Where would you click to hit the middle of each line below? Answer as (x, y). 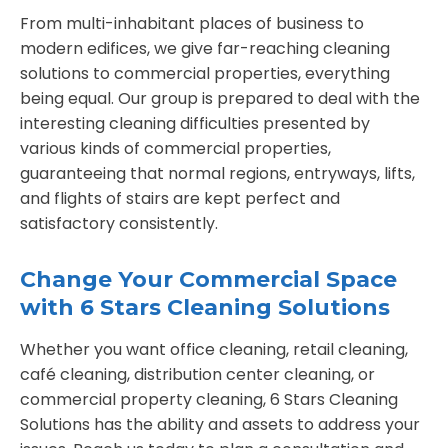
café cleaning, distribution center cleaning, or (197, 374)
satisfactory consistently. (119, 223)
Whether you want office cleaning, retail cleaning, (214, 349)
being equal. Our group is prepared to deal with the (220, 98)
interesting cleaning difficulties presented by (195, 123)
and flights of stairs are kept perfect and (180, 198)
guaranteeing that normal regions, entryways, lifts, (217, 173)
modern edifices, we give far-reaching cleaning (205, 48)
